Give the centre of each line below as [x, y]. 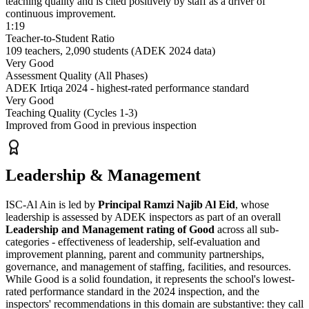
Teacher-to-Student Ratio [60, 38]
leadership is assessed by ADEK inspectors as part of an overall [143, 217]
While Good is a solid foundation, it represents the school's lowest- [150, 279]
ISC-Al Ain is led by [52, 204]
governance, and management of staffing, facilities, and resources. [148, 266]
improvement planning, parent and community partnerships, [135, 254]
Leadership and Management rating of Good [110, 229]
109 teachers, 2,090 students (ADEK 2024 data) [110, 50]
